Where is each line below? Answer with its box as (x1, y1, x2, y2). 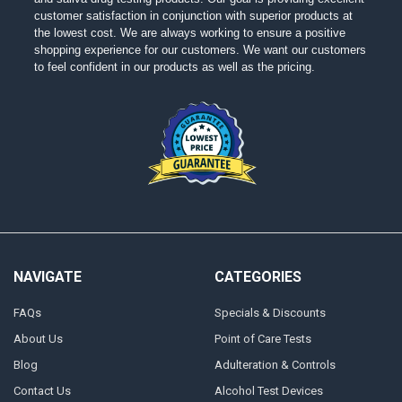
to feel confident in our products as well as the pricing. (34, 60, 316, 74)
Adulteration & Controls (214, 357, 336, 371)
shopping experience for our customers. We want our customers (34, 43, 367, 57)
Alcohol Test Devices (214, 383, 323, 398)
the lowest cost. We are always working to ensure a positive (34, 26, 346, 40)
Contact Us (13, 383, 71, 398)
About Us (13, 331, 63, 345)
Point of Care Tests (214, 331, 311, 345)
